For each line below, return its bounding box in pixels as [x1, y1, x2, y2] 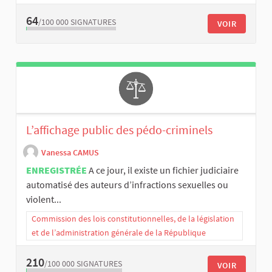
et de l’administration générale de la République [32, 226, 206, 238]
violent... [26, 192, 61, 205]
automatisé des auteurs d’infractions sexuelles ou [26, 178, 228, 191]
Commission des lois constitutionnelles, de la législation [32, 212, 234, 224]
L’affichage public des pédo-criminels [26, 121, 212, 137]
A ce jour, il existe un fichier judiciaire [89, 163, 239, 176]
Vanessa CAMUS [41, 147, 99, 158]
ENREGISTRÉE [26, 163, 87, 176]
